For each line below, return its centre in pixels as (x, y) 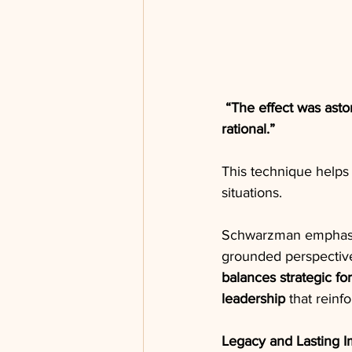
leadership (253, 298)
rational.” (248, 128)
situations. (252, 192)
